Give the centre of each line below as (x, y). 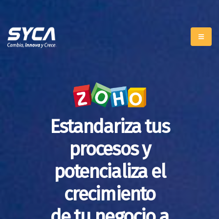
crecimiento (109, 194)
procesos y (109, 149)
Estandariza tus (109, 127)
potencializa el (109, 172)
